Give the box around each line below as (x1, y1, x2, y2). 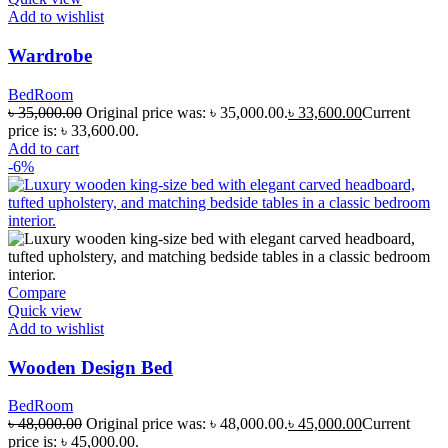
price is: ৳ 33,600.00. (8, 121, 139, 139)
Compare (8, 283, 66, 301)
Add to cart (8, 139, 79, 157)
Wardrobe (8, 45, 92, 67)
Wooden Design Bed (8, 356, 173, 378)
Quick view (8, 301, 82, 319)
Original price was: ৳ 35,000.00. (86, 103, 288, 121)
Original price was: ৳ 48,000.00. (86, 415, 288, 433)
